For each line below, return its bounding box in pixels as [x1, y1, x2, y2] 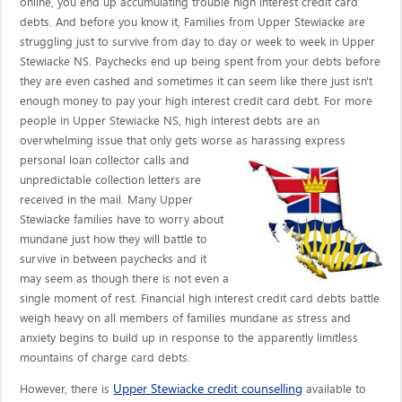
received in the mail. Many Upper [20, 193, 194, 206]
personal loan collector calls [20, 153, 170, 167]
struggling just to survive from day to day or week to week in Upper [20, 35, 376, 48]
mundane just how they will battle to [20, 232, 208, 246]
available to [302, 382, 367, 396]
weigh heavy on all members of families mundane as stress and [20, 311, 352, 325]
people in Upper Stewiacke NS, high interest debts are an [20, 114, 320, 127]
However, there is [20, 382, 114, 396]
